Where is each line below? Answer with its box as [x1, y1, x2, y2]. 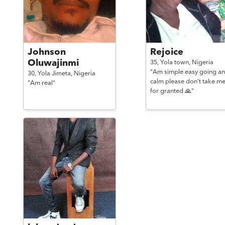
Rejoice [150, 48, 183, 57]
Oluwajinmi [27, 59, 79, 68]
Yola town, [160, 59, 192, 66]
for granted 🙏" [150, 88, 194, 94]
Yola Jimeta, [37, 70, 74, 77]
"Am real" [27, 80, 55, 86]
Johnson [27, 48, 66, 57]
